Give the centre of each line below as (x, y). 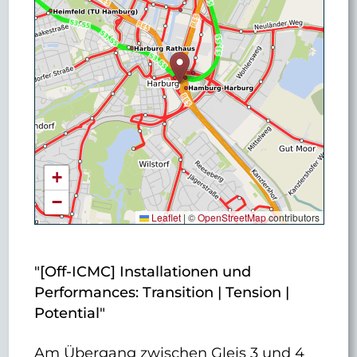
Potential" (70, 313)
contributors (292, 218)
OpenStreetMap (231, 218)
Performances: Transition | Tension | (162, 292)
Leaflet (165, 218)
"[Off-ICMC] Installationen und (143, 272)
